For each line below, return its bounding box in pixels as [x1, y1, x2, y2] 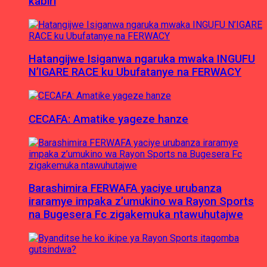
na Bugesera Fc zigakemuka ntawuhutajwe [29, 208, 243, 222]
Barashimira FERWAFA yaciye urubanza [29, 182, 222, 195]
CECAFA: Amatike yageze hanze [29, 112, 188, 126]
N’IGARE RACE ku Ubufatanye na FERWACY [29, 66, 241, 79]
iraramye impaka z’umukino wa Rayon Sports [29, 195, 254, 209]
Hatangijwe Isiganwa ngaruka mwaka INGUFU [29, 52, 255, 66]
